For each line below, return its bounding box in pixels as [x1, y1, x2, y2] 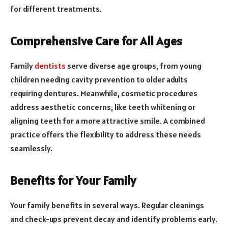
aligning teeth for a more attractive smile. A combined [10, 116, 205, 126]
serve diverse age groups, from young [66, 61, 202, 71]
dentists [35, 61, 66, 71]
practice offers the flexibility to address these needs [10, 129, 201, 140]
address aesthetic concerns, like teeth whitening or [10, 102, 195, 112]
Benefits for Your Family [10, 173, 136, 189]
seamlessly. [10, 143, 52, 154]
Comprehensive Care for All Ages [10, 33, 182, 49]
